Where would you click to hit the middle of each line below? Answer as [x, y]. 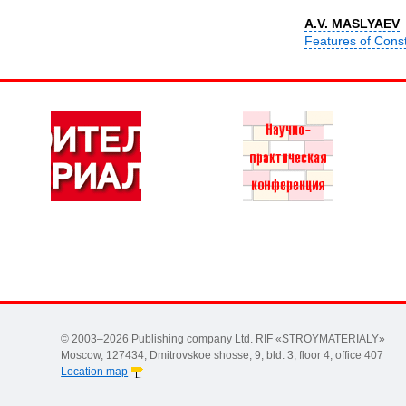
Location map [95, 372]
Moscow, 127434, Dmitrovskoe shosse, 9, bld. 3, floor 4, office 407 [222, 356]
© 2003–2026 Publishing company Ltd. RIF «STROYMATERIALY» [223, 339]
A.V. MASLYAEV [352, 24]
